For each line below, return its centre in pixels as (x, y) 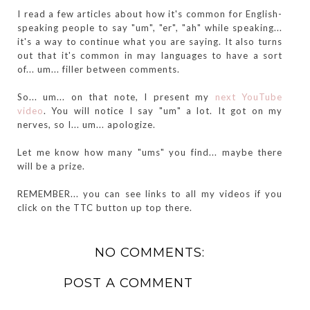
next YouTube (246, 97)
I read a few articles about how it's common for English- (150, 13)
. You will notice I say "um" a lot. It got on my (163, 110)
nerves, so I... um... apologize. (86, 124)
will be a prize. (51, 166)
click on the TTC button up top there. (105, 207)
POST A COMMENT (128, 283)
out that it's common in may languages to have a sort (150, 55)
